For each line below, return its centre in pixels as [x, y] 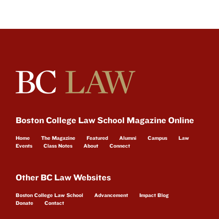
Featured [97, 138]
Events [24, 146]
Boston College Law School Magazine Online [105, 120]
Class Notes [58, 146]
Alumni [128, 138]
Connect [120, 146]
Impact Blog [154, 195]
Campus [157, 138]
